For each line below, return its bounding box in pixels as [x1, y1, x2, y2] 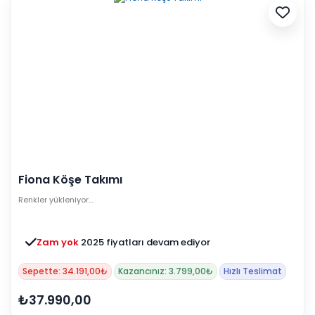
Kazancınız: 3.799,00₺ [118, 264, 213, 277]
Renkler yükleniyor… [18, 193, 93, 205]
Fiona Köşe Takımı [18, 171, 122, 188]
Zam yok [37, 235, 81, 249]
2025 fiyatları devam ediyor [81, 235, 210, 249]
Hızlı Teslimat [224, 264, 282, 277]
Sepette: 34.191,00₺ [22, 264, 108, 277]
